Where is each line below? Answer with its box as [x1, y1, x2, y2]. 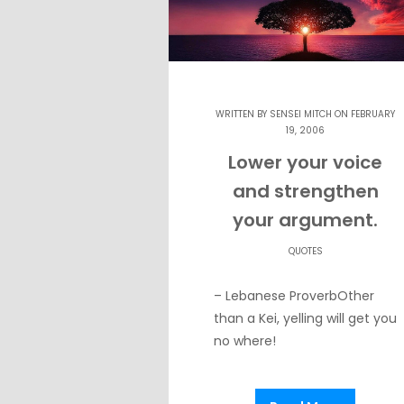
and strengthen [232, 178, 379, 204]
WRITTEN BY [216, 106, 271, 121]
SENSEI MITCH [270, 106, 333, 121]
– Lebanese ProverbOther [214, 286, 374, 305]
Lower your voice [228, 149, 383, 175]
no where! [214, 331, 276, 350]
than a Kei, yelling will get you [214, 308, 397, 327]
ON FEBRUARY [332, 106, 396, 121]
